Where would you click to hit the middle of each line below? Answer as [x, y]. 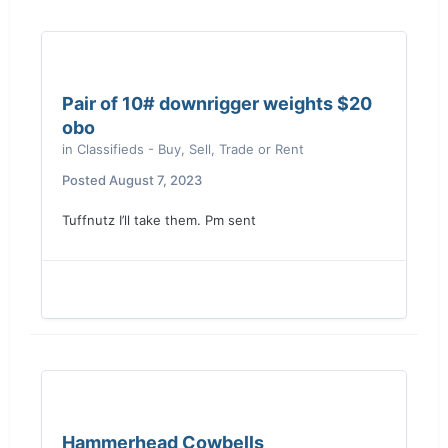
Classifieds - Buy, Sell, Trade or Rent [190, 149]
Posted [85, 180]
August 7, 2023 [155, 180]
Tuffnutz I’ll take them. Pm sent [159, 220]
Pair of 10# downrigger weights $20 [217, 103]
